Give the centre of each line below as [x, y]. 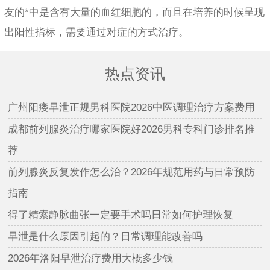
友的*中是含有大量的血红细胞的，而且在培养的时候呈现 [134, 12]
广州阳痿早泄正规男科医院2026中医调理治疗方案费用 [132, 107]
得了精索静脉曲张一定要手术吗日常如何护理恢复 [121, 215]
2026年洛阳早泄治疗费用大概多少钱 [91, 258]
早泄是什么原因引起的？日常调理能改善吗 [105, 236]
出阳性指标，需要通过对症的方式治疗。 [96, 32]
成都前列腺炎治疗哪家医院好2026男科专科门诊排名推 [132, 129]
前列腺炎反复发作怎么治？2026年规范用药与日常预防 [132, 172]
